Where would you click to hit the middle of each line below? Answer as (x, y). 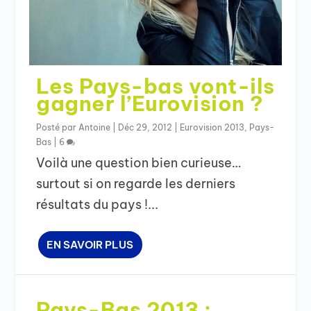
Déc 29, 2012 (145, 127)
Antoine (95, 127)
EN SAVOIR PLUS (90, 244)
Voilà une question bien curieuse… (139, 162)
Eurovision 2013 (212, 127)
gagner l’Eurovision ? (150, 103)
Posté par (58, 127)
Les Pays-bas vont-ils (155, 86)
